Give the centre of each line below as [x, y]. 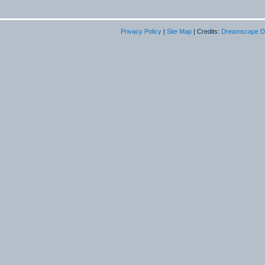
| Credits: [206, 32]
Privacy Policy [141, 32]
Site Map [179, 32]
